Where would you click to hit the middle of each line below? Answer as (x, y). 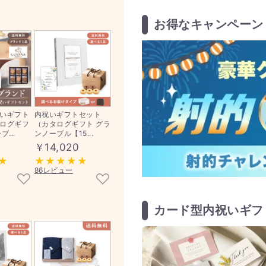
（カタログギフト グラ (72, 124)
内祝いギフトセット (68, 114)
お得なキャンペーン (209, 25)
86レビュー (53, 170)
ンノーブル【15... (64, 133)
